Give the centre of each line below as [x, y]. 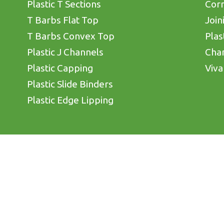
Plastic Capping [60, 68]
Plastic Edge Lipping [70, 100]
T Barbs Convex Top [71, 36]
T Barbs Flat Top [63, 20]
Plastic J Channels [65, 52]
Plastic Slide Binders [70, 84]
